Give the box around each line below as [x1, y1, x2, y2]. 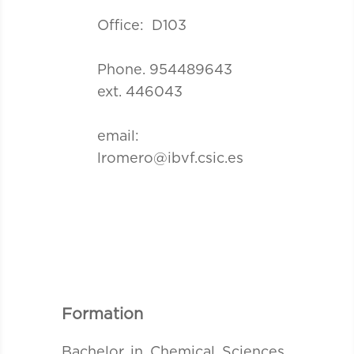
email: [96, 129, 139, 144]
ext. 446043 [96, 85, 183, 100]
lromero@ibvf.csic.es [96, 151, 243, 166]
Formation [61, 306, 143, 322]
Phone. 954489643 [96, 62, 236, 77]
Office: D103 [96, 18, 186, 33]
